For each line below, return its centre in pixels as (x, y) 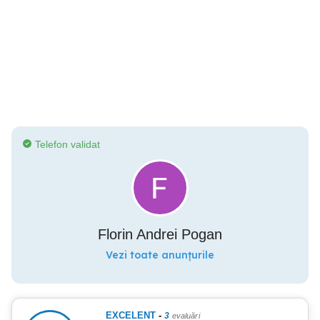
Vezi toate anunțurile (160, 255)
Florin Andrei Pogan (160, 234)
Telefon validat (67, 144)
